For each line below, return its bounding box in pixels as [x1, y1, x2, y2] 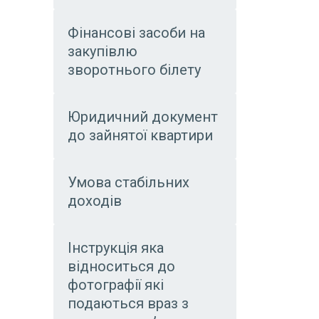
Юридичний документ [68, 108, 218, 125]
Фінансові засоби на [68, 24, 205, 41]
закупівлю [68, 43, 137, 60]
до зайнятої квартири [68, 127, 213, 144]
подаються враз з [68, 295, 189, 312]
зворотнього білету [68, 61, 201, 78]
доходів [68, 192, 122, 209]
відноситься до [68, 258, 175, 275]
